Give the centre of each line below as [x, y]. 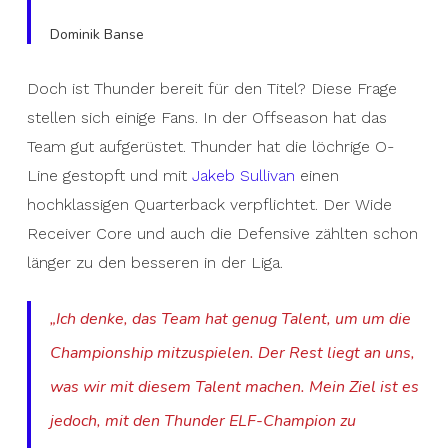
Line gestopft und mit [109, 175]
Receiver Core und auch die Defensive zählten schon [222, 233]
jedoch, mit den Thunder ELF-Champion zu [203, 421]
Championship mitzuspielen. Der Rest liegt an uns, [233, 353]
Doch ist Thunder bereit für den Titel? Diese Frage [211, 88]
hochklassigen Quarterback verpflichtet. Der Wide [209, 204]
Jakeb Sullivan [243, 175]
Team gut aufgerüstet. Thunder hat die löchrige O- [210, 146]
